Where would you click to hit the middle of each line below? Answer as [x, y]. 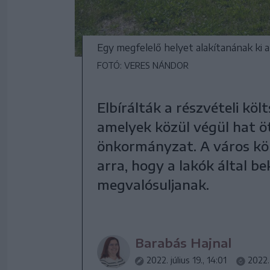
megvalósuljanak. [153, 185]
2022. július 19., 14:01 [187, 260]
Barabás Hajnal [183, 243]
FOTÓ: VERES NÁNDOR [143, 66]
